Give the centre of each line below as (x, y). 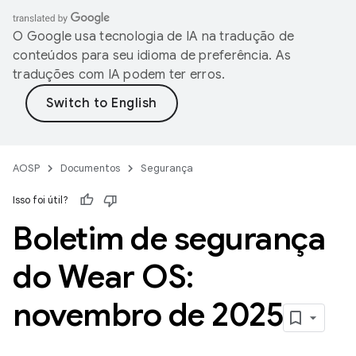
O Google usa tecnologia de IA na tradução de (153, 37)
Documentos (90, 168)
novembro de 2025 (148, 315)
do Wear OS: (103, 277)
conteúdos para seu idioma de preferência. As (152, 56)
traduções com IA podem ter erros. (119, 75)
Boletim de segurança (169, 238)
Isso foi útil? (41, 200)
